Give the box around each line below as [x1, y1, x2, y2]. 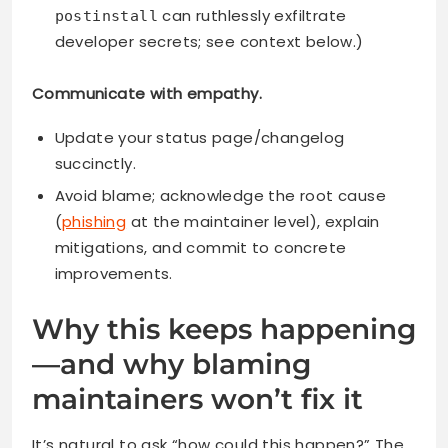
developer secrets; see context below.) [54, 31, 364, 53]
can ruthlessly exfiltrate [157, 5, 347, 27]
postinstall [54, 7, 158, 26]
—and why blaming [32, 347, 311, 382]
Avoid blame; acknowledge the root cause [54, 184, 387, 206]
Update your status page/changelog [54, 126, 345, 148]
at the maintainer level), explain [126, 210, 380, 232]
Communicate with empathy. [32, 82, 262, 104]
